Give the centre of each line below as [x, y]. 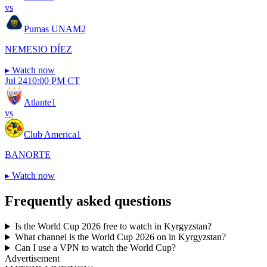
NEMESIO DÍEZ [38, 49]
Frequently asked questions [88, 201]
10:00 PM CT [54, 81]
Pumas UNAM [52, 29]
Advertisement [32, 259]
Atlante [38, 103]
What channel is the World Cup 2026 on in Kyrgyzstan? [120, 237]
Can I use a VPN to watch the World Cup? [95, 248]
